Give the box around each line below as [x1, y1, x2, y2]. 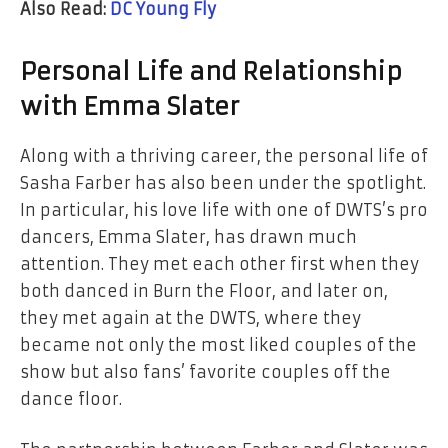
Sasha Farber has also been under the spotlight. [20, 172, 426, 193]
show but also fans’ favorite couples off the [20, 361, 391, 382]
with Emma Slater [20, 91, 239, 122]
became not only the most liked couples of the [20, 334, 417, 355]
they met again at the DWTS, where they [20, 307, 361, 328]
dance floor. [20, 388, 122, 409]
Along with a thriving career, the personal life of [20, 145, 428, 166]
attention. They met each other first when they [20, 253, 419, 274]
